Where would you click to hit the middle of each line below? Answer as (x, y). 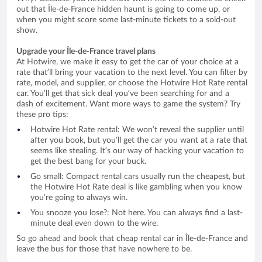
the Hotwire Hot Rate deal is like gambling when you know (136, 187)
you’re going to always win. (79, 197)
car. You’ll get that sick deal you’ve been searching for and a (123, 93)
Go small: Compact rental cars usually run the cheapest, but (138, 176)
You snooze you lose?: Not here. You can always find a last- (137, 213)
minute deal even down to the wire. (94, 223)
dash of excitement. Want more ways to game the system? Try (128, 104)
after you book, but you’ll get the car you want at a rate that (139, 140)
